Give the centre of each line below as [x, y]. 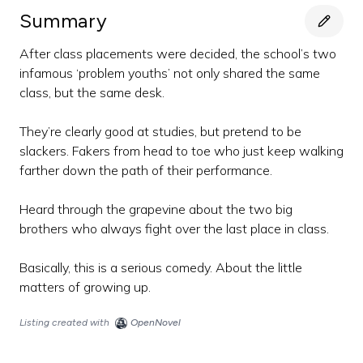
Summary [64, 21]
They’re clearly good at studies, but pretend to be [160, 131]
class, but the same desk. [92, 92]
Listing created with [64, 322]
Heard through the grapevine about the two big [156, 209]
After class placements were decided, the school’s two [178, 53]
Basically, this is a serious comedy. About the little [161, 267]
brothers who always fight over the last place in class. [174, 228]
